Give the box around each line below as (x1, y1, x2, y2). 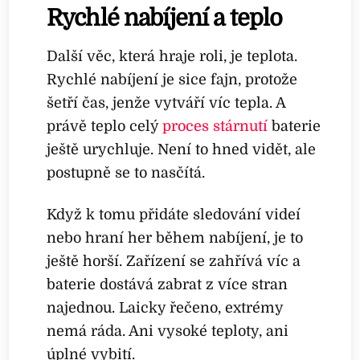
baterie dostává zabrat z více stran (47, 276, 288, 293)
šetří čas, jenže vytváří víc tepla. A (47, 94, 286, 111)
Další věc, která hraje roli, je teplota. (47, 47, 298, 64)
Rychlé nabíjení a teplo (47, 5, 283, 32)
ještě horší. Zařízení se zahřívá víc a (47, 253, 301, 270)
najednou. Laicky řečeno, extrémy (47, 300, 284, 317)
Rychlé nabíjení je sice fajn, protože (47, 71, 298, 88)
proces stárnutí (162, 117, 268, 134)
